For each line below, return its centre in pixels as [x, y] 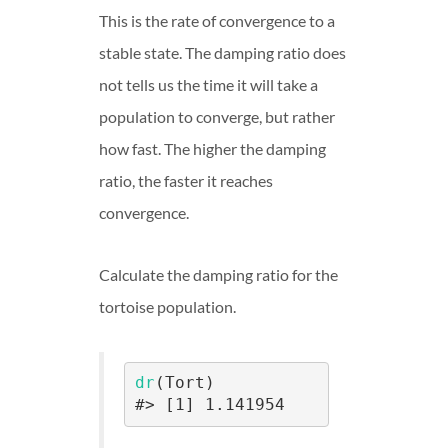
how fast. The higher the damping [212, 148]
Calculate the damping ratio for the [218, 274]
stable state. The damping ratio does [222, 52]
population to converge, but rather [217, 116]
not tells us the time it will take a [208, 84]
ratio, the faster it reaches [186, 180]
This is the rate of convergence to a [217, 20]
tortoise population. [167, 306]
